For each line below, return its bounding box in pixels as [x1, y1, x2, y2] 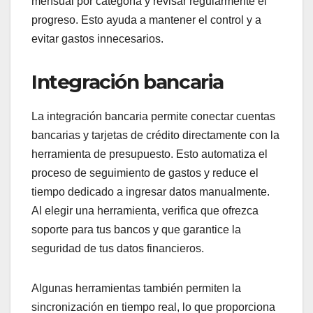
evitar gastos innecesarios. [31, 33, 163, 45]
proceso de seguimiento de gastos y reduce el [31, 167, 259, 180]
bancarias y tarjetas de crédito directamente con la [31, 129, 279, 142]
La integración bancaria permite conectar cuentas [31, 110, 275, 123]
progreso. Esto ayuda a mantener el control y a [31, 14, 261, 27]
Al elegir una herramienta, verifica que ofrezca [31, 205, 259, 217]
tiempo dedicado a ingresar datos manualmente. [31, 186, 270, 198]
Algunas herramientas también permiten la [31, 282, 241, 295]
